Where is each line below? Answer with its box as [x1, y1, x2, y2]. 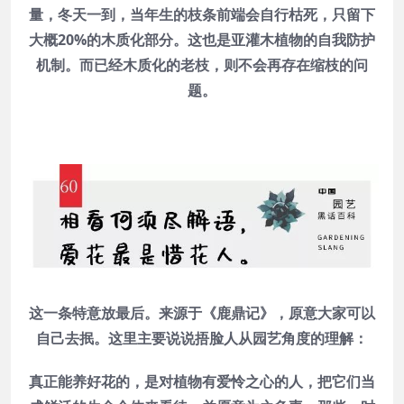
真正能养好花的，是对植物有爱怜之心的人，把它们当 [29, 371, 375, 391]
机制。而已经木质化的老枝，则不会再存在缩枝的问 [36, 55, 368, 76]
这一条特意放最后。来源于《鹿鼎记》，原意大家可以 [29, 302, 375, 323]
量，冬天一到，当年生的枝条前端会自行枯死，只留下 [29, 5, 375, 25]
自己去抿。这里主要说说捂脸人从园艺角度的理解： [36, 327, 368, 348]
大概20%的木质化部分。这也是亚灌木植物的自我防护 [29, 30, 375, 50]
